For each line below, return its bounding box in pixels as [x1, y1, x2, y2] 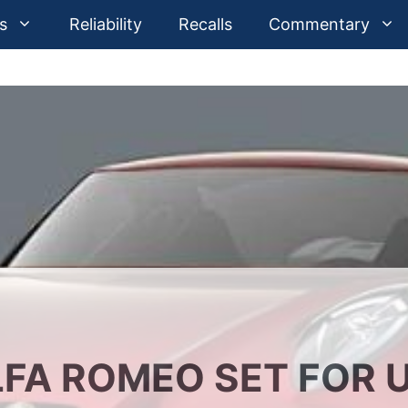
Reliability [69, 15, 142, 34]
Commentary [269, 15, 370, 34]
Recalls [178, 15, 232, 34]
